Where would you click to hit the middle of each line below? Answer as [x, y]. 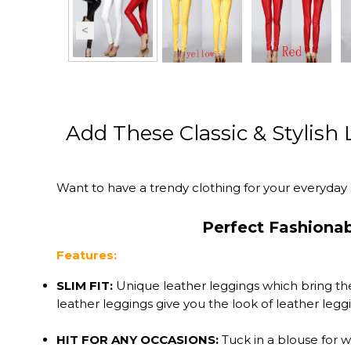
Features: [87, 255]
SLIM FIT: [85, 285]
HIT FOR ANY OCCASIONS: [138, 339]
